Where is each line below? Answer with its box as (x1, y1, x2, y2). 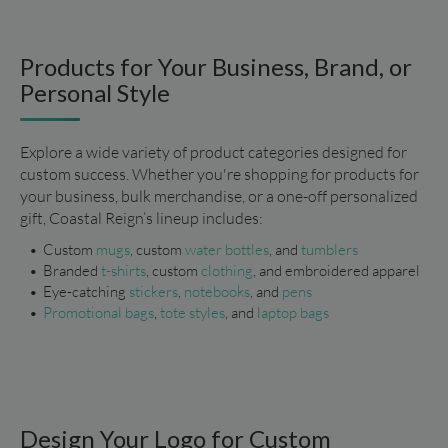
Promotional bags (42, 302, 154, 322)
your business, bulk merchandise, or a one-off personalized (20, 185, 418, 206)
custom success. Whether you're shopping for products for (20, 163, 419, 184)
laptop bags (256, 302, 329, 322)
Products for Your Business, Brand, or (20, 51, 412, 81)
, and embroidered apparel (252, 260, 420, 280)
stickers (128, 281, 178, 301)
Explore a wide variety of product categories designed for (20, 141, 407, 162)
